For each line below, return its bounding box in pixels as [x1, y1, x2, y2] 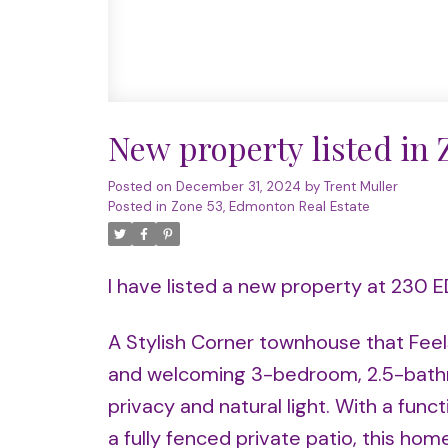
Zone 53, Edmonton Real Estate [170, 198, 370, 216]
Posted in [107, 198, 167, 216]
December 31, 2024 [175, 178, 301, 196]
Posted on [107, 178, 176, 196]
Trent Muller [323, 178, 398, 196]
